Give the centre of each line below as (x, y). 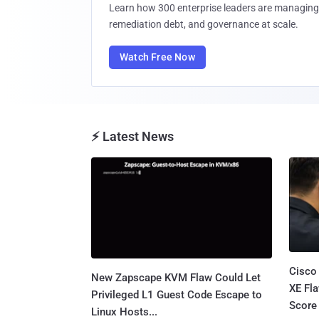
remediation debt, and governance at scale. (204, 24)
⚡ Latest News (132, 136)
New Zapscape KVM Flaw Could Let (176, 278)
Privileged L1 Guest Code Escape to (177, 295)
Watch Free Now (157, 57)
